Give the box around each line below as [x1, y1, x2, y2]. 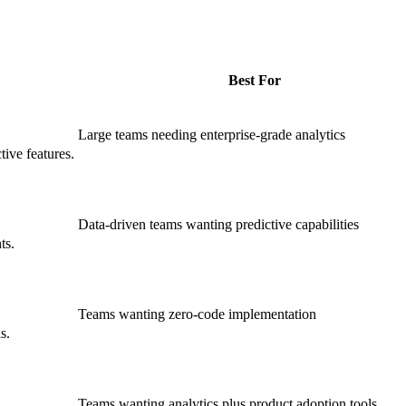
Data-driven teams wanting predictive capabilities [78, 216, 359, 232]
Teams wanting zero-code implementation [78, 305, 316, 322]
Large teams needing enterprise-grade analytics [78, 126, 345, 142]
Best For [227, 72, 281, 88]
